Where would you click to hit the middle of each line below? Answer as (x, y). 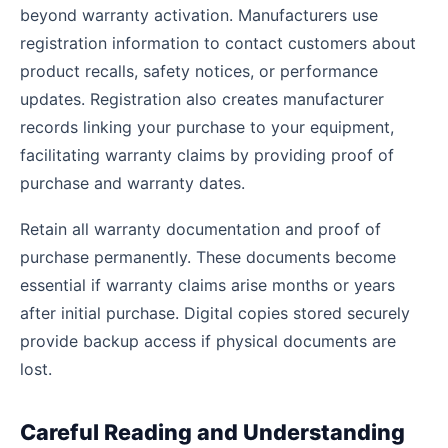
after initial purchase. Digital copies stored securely (215, 313)
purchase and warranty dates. (132, 183)
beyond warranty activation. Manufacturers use (199, 15)
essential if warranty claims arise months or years (207, 285)
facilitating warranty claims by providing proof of (207, 155)
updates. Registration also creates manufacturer (202, 99)
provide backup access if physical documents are (208, 341)
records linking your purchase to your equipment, (207, 127)
